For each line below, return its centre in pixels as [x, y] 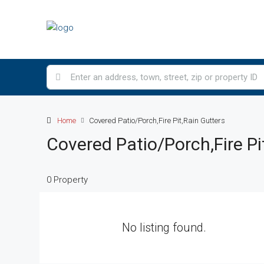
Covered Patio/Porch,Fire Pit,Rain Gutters [157, 121]
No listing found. [164, 227]
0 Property [67, 180]
